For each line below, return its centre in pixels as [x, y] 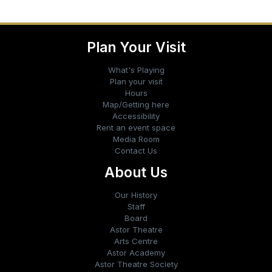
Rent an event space [136, 127]
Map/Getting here [136, 104]
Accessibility [136, 116]
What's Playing [136, 70]
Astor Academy [136, 253]
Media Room [136, 139]
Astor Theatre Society [136, 264]
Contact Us [136, 151]
